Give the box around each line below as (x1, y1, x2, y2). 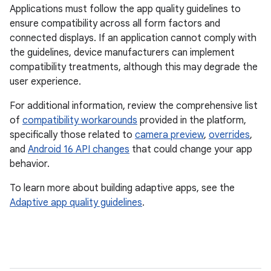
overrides (209, 129, 250, 142)
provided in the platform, (137, 114, 246, 127)
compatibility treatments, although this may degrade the (10, 61, 258, 74)
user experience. (10, 76, 81, 88)
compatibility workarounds (22, 114, 137, 127)
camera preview (135, 129, 204, 142)
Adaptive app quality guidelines (10, 197, 142, 209)
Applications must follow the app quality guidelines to (10, 3, 241, 16)
